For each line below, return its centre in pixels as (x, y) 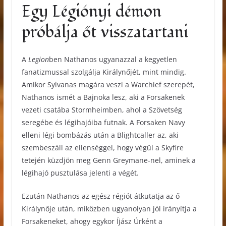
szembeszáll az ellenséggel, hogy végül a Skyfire (102, 147)
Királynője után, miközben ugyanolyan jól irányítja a (109, 208)
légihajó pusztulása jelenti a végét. (80, 173)
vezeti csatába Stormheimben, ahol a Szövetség (102, 109)
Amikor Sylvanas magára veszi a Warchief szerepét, (108, 84)
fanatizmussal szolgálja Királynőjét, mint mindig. (104, 72)
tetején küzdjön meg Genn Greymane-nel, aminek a (108, 160)
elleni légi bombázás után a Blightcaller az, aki (100, 135)
